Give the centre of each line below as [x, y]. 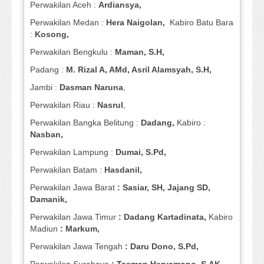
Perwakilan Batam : [66, 170]
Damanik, [49, 199]
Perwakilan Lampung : [72, 152]
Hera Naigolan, [138, 23]
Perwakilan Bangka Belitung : [85, 123]
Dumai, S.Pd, [140, 152]
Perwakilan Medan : [68, 23]
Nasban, [47, 135]
